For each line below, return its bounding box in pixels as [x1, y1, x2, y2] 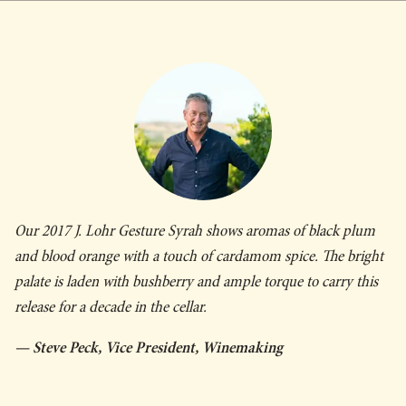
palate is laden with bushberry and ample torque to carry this [14, 271, 378, 292]
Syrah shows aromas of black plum [164, 220, 375, 241]
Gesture [118, 220, 164, 241]
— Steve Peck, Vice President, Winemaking [14, 336, 283, 358]
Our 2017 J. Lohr [14, 220, 118, 241]
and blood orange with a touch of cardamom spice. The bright [14, 246, 383, 266]
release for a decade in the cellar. [14, 296, 207, 317]
